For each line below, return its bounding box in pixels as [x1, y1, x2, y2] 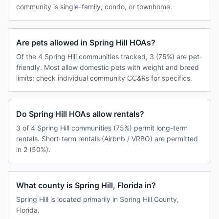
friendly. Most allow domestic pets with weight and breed [16, 63, 199, 72]
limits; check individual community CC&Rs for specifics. [16, 74, 192, 83]
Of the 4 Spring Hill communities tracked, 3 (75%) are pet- [16, 52, 202, 61]
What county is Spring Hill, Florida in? [16, 180, 156, 191]
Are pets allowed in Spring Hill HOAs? [16, 38, 155, 48]
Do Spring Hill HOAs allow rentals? [16, 109, 144, 119]
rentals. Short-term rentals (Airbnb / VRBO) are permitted [16, 134, 198, 143]
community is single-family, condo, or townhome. [16, 2, 172, 11]
